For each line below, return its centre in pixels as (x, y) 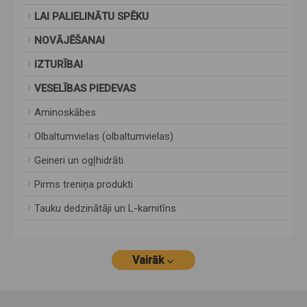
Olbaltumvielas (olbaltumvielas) (104, 137)
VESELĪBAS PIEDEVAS (85, 89)
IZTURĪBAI (59, 65)
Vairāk (148, 260)
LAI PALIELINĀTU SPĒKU (91, 17)
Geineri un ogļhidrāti (79, 161)
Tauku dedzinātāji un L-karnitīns (105, 209)
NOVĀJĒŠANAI (70, 41)
